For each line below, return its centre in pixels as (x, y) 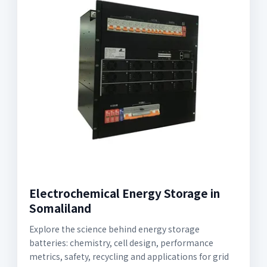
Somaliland (60, 208)
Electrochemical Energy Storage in (125, 193)
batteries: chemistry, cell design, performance (121, 243)
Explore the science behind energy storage (114, 229)
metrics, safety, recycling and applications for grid (129, 256)
